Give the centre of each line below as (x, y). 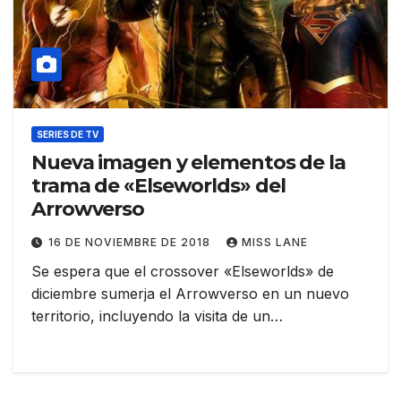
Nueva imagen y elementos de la (188, 163)
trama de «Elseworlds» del (158, 186)
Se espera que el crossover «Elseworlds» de (183, 272)
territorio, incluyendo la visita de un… (157, 316)
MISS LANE (275, 243)
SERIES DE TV (68, 135)
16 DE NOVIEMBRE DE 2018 (131, 243)
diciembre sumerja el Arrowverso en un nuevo (190, 294)
